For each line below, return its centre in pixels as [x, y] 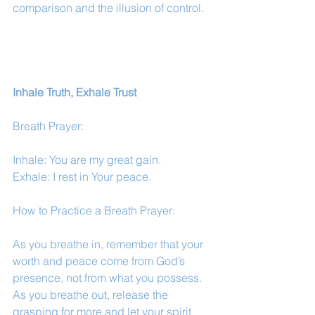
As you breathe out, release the [92, 295]
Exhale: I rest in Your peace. [82, 176]
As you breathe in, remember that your [109, 244]
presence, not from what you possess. [109, 278]
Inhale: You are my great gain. [87, 160]
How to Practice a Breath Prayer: [94, 210]
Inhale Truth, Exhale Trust [75, 92]
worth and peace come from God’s [100, 261]
